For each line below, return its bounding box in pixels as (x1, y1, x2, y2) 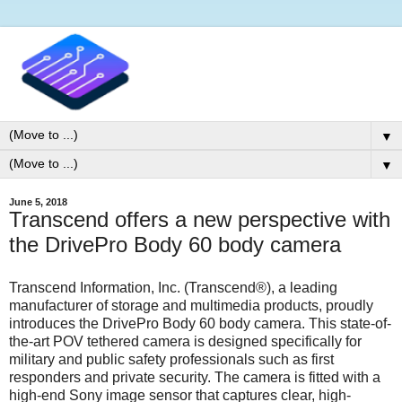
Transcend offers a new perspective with (9, 207, 390, 232)
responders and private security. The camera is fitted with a (9, 369, 380, 385)
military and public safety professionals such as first (9, 351, 334, 367)
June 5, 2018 (9, 197, 67, 208)
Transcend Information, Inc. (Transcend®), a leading (9, 279, 337, 295)
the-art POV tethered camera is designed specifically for (9, 333, 362, 349)
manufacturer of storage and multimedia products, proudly (9, 297, 373, 313)
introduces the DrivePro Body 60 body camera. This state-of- (9, 315, 391, 331)
